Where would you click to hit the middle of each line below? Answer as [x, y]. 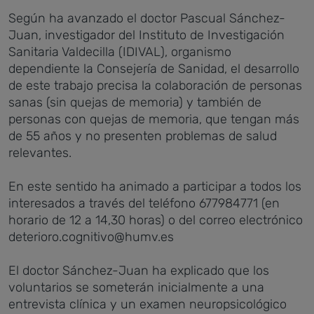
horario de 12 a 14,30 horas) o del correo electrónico [156, 220]
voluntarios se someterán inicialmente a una [136, 287]
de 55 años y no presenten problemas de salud [143, 136]
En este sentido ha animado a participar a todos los [155, 186]
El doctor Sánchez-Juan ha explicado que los [139, 271]
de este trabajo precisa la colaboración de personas [155, 86]
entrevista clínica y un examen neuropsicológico [148, 304]
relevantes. [40, 153]
